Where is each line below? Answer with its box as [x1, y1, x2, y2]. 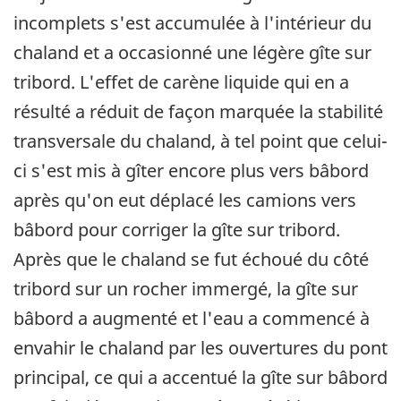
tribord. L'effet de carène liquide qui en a [13, 70, 349, 95]
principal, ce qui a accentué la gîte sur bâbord [13, 365, 388, 390]
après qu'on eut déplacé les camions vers [13, 188, 356, 213]
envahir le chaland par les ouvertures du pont [13, 336, 388, 361]
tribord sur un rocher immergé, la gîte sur [13, 277, 358, 302]
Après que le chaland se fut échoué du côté [13, 247, 369, 272]
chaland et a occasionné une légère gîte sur [13, 40, 371, 65]
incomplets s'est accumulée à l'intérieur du [13, 11, 371, 36]
